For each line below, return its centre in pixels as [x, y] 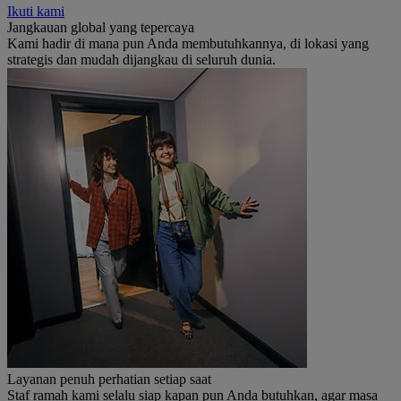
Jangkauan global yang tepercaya [101, 27]
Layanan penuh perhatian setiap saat [109, 379]
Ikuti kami [36, 11]
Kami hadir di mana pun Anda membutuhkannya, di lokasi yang [188, 43]
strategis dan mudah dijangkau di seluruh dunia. [141, 59]
